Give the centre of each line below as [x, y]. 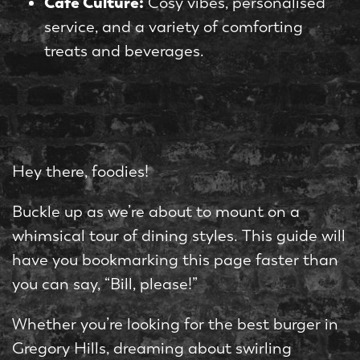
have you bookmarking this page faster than [175, 260]
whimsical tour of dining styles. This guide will [179, 236]
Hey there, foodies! [80, 172]
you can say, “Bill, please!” [105, 284]
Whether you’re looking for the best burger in [175, 325]
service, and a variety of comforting [174, 27]
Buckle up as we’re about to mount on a [156, 212]
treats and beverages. [124, 51]
